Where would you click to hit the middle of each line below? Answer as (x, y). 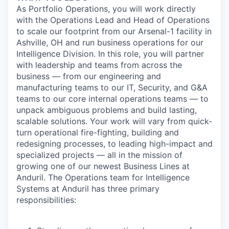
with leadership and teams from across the (99, 65)
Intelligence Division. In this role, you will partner (110, 54)
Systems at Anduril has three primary (88, 189)
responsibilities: (46, 200)
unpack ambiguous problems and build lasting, (107, 110)
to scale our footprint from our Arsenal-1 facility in (114, 31)
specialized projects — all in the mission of (99, 155)
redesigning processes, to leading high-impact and (114, 144)
